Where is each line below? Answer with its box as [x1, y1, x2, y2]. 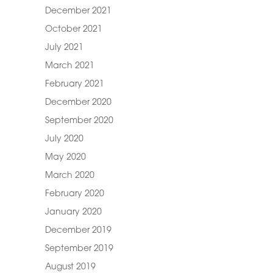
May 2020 [44, 153, 86, 162]
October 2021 [44, 25, 102, 34]
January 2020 [44, 208, 102, 217]
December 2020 [44, 98, 112, 107]
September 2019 [44, 244, 113, 253]
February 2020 [44, 190, 104, 199]
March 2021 [44, 62, 94, 71]
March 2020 [44, 171, 94, 180]
